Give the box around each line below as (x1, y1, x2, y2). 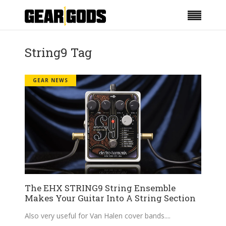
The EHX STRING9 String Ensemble (25, 182, 176, 194)
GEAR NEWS (33, 77, 68, 84)
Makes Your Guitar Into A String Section (25, 192, 196, 204)
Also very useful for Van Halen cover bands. (25, 210, 166, 220)
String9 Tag (25, 44, 92, 61)
